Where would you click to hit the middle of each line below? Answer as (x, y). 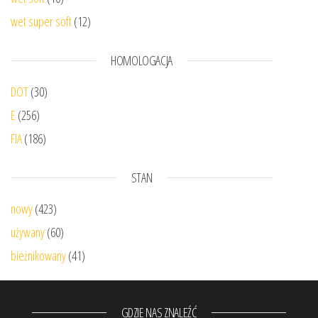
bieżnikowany (38, 255)
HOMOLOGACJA (142, 60)
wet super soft (41, 21)
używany (28, 232)
